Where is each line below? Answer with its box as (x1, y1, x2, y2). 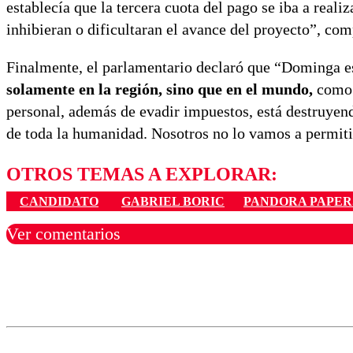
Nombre (20, 303, 64, 317)
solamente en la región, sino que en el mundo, (6, 80, 313, 98)
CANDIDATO (20, 194, 98, 208)
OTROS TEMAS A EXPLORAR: (6, 164, 277, 185)
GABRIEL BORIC (121, 194, 225, 208)
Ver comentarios (6, 223, 121, 243)
